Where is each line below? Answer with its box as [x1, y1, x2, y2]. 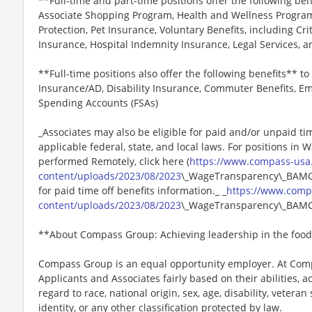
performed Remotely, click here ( [38, 154, 189, 168]
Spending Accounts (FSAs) [38, 95, 158, 109]
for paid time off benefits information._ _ [38, 183, 226, 197]
